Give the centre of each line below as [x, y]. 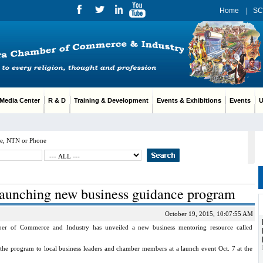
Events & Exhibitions [189, 100]
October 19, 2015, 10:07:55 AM [210, 214]
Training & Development [111, 100]
